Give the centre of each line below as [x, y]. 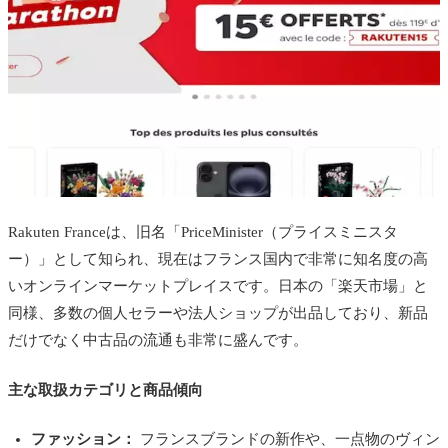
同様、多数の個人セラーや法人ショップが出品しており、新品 [218, 313]
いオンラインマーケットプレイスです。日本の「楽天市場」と [218, 286]
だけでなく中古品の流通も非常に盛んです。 [158, 340]
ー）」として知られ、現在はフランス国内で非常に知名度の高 [218, 259]
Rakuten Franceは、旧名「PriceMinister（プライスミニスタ [203, 232]
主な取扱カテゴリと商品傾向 [105, 389]
